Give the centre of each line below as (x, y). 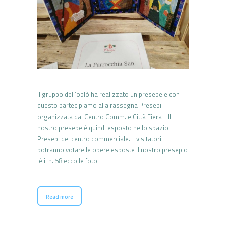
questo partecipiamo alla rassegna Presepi (99, 105)
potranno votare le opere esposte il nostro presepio (112, 150)
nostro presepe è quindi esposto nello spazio (103, 127)
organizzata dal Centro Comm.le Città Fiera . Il (104, 116)
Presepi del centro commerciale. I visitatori (99, 138)
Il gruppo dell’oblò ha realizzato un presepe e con (108, 94)
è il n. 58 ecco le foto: (68, 161)
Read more (60, 196)
